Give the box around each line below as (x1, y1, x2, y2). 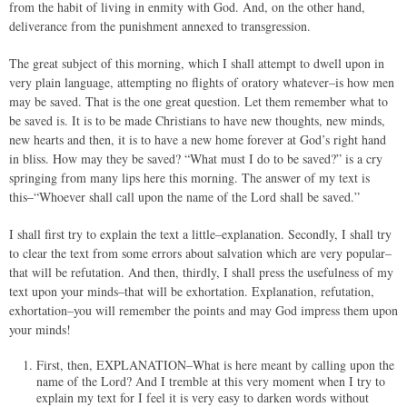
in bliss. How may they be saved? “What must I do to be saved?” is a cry (9, 150, 382, 167)
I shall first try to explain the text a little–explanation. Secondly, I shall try (9, 225, 392, 243)
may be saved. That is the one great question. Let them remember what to (9, 93, 388, 110)
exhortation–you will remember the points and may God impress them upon (9, 302, 398, 319)
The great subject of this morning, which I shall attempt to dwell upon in (9, 55, 384, 72)
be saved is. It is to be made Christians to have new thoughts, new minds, (9, 112, 385, 129)
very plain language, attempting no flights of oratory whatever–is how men (9, 74, 394, 91)
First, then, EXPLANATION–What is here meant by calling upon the (36, 356, 394, 373)
